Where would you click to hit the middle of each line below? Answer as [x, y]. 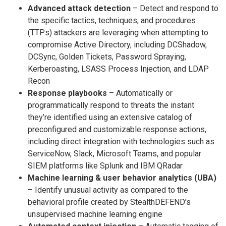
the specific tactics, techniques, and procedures [112, 20]
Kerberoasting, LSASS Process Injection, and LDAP [118, 69]
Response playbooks [67, 93]
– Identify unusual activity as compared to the [108, 190]
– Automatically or [140, 93]
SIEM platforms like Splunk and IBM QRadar [105, 165]
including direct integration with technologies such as [121, 141]
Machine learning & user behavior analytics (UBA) [122, 178]
